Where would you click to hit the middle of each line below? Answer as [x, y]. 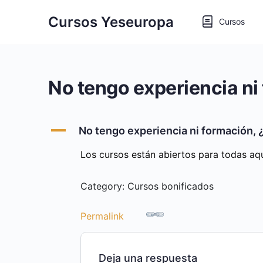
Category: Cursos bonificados [147, 186]
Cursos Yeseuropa [111, 22]
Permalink [102, 216]
